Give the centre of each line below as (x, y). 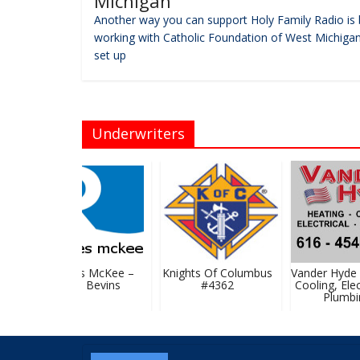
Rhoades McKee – (78, 272)
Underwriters (138, 133)
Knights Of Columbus (209, 272)
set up (110, 55)
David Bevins (78, 284)
